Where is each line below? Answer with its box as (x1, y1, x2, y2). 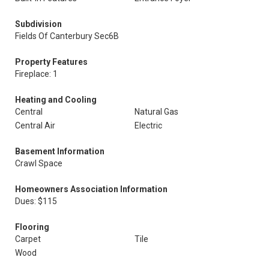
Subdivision (15, 19, 62, 29)
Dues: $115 (15, 196, 57, 206)
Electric (134, 121, 162, 130)
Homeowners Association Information (15, 184, 168, 194)
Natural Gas (134, 107, 178, 116)
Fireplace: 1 (15, 69, 58, 79)
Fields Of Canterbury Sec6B (15, 31, 119, 41)
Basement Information (15, 147, 104, 156)
